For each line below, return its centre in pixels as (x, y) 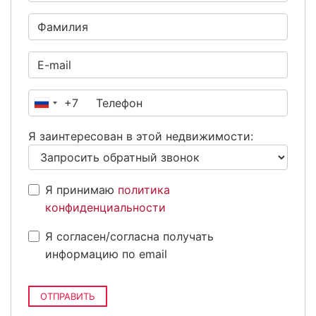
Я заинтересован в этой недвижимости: (141, 136)
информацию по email (106, 254)
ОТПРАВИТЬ (68, 297)
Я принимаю (81, 190)
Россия (62, 107)
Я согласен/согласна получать (129, 237)
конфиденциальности (105, 208)
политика (144, 190)
